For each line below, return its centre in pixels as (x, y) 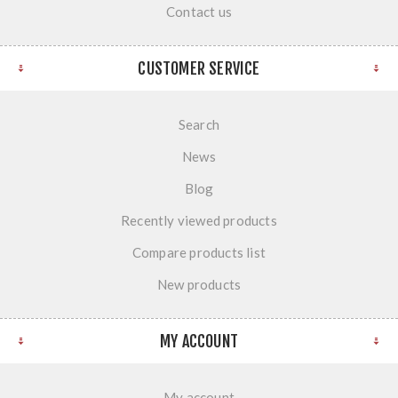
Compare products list (199, 253)
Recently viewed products (199, 221)
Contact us (199, 12)
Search (199, 125)
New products (199, 285)
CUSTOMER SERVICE (199, 69)
